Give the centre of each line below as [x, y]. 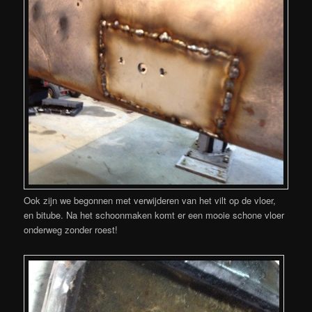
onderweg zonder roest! [71, 229]
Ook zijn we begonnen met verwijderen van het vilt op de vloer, [150, 200]
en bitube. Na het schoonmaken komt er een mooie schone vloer [154, 214]
